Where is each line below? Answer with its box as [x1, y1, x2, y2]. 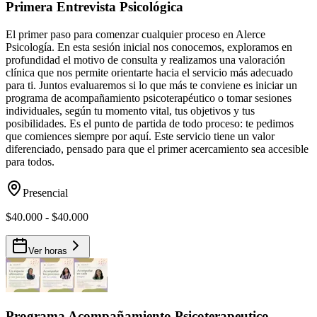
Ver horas [28, 246, 67, 257]
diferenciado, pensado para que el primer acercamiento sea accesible [6, 143, 309, 156]
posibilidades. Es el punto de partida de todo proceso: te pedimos [6, 117, 294, 130]
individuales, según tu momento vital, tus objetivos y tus [6, 105, 255, 117]
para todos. [6, 156, 54, 168]
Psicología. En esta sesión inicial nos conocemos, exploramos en [6, 41, 292, 54]
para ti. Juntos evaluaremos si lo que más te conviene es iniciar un [6, 79, 297, 92]
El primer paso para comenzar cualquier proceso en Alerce [6, 28, 265, 41]
